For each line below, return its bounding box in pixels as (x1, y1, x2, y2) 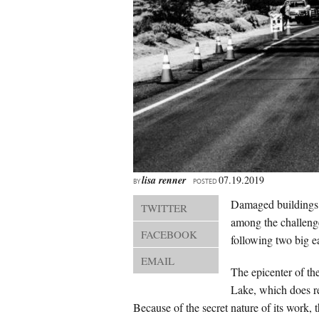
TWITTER (141, 201, 187, 215)
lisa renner (142, 173, 186, 187)
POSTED (192, 177, 219, 186)
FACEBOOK (141, 227, 197, 241)
